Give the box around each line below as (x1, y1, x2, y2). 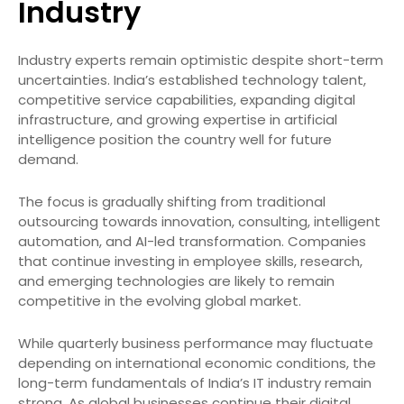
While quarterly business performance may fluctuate (18, 333, 373, 353)
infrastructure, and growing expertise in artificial (18, 109, 337, 129)
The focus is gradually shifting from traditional (18, 191, 326, 211)
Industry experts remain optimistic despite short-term (18, 50, 383, 69)
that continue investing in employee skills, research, (18, 251, 363, 271)
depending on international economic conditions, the (18, 353, 376, 372)
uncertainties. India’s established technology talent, (18, 69, 366, 89)
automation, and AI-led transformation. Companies (18, 231, 366, 251)
